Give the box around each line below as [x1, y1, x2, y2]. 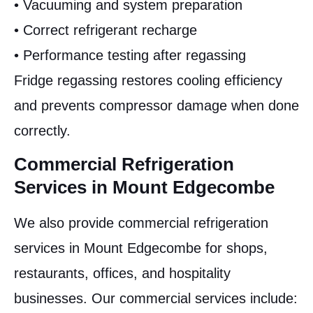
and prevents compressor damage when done [14, 97, 299, 113]
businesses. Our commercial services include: [14, 291, 298, 307]
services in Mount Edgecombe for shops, [14, 240, 268, 256]
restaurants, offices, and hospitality [14, 265, 231, 282]
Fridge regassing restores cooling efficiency [14, 72, 282, 88]
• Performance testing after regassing [14, 47, 246, 63]
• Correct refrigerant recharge [14, 22, 197, 38]
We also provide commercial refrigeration [14, 215, 268, 231]
